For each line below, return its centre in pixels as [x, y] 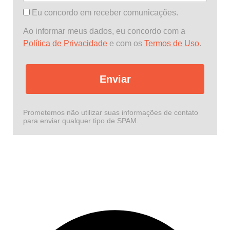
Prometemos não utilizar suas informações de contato [111, 112]
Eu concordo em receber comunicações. [104, 13]
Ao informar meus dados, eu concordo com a [104, 31]
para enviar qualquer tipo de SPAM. [81, 120]
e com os [126, 43]
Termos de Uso [172, 43]
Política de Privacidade [65, 43]
